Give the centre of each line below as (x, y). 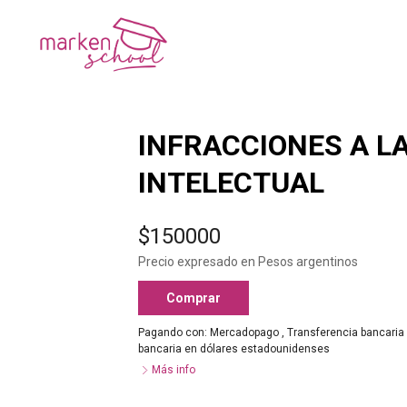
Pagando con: (174, 333)
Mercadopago (245, 333)
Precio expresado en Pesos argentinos (248, 262)
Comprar (194, 298)
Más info (174, 370)
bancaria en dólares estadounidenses (234, 349)
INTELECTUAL (232, 183)
